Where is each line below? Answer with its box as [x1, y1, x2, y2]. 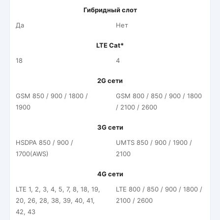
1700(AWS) [16, 150, 49, 158]
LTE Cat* [96, 41, 124, 49]
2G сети [97, 77, 123, 84]
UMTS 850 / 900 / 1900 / [116, 138, 192, 146]
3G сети [97, 123, 123, 131]
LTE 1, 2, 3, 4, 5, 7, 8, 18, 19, [16, 185, 100, 193]
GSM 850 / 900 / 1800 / [16, 92, 88, 100]
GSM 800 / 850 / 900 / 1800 [116, 92, 202, 100]
